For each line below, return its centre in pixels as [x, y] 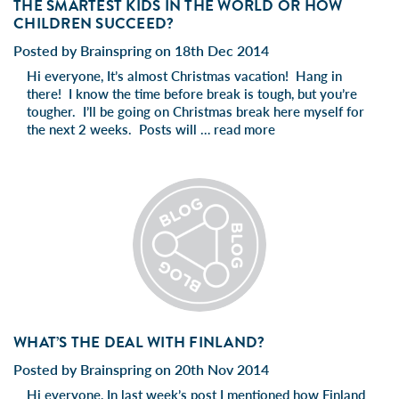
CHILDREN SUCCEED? [94, 23]
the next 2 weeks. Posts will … [120, 129]
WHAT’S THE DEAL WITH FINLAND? [139, 342]
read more [244, 129]
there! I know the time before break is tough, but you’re [192, 93]
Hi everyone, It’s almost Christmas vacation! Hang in [184, 75]
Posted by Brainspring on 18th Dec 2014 [141, 50]
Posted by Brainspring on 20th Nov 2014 [141, 369]
